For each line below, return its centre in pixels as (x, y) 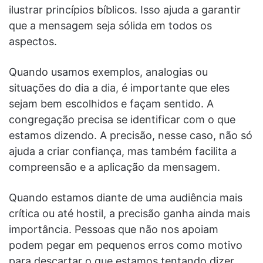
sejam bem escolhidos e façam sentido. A (111, 103)
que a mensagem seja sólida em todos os (110, 25)
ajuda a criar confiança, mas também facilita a (123, 151)
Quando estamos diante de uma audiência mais (126, 197)
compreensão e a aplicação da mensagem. (114, 167)
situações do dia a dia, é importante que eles (119, 87)
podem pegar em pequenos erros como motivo (126, 245)
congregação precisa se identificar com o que (122, 119)
